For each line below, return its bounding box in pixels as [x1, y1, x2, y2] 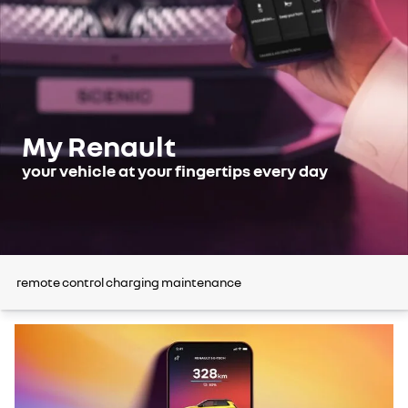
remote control [15, 274, 104, 290]
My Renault [22, 128, 176, 163]
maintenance [160, 274, 241, 290]
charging [106, 274, 159, 290]
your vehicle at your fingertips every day [22, 160, 328, 180]
